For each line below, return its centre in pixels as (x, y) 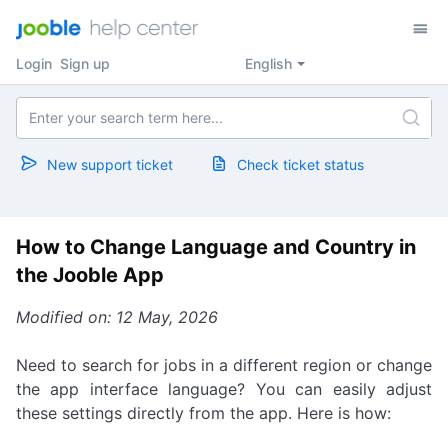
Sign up (85, 63)
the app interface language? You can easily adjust (224, 389)
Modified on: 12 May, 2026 (117, 317)
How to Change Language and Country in (216, 247)
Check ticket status (300, 164)
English (268, 63)
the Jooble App (90, 275)
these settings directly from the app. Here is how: (203, 413)
